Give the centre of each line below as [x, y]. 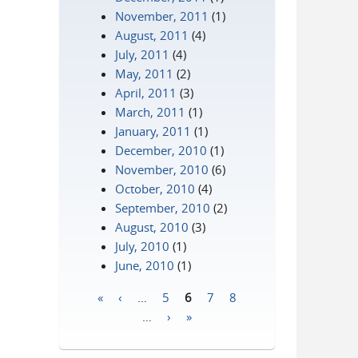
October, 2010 [155, 189]
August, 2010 [152, 227]
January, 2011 [153, 131]
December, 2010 [161, 150]
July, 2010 [143, 246]
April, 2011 [146, 93]
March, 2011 [151, 112]
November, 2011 [162, 16]
